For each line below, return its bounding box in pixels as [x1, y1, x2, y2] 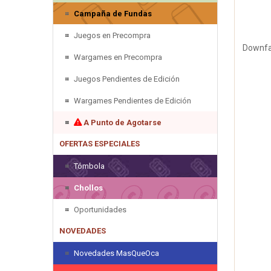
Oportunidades [74, 204, 126, 214]
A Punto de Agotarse [82, 117, 162, 127]
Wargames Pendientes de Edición [74, 96, 191, 105]
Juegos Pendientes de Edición [74, 74, 180, 83]
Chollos [74, 183, 103, 192]
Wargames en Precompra [74, 52, 162, 62]
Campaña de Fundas [74, 8, 152, 18]
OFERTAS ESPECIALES [59, 139, 140, 148]
